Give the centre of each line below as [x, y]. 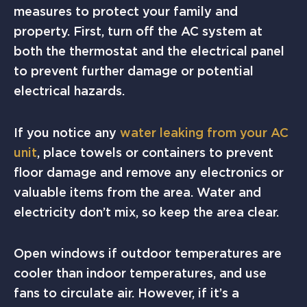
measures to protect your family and [126, 12]
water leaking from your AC [204, 132]
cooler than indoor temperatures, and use [140, 273]
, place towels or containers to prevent [155, 152]
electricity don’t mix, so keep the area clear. [146, 212]
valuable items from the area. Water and [137, 192]
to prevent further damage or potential [134, 71]
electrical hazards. [69, 91]
